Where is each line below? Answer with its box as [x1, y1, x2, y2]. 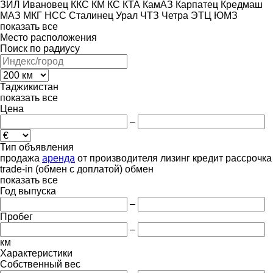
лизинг [160, 152, 190, 163]
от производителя [77, 152, 158, 163]
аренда [42, 152, 75, 163]
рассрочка [225, 152, 272, 163]
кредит [193, 152, 223, 163]
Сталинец [69, 10, 113, 21]
